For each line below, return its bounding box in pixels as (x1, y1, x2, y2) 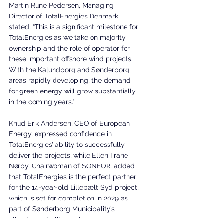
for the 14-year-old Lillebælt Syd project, (9, 183, 141, 192)
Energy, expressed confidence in (9, 130, 114, 138)
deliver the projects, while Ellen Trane (9, 151, 130, 160)
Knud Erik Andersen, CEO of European (9, 119, 132, 127)
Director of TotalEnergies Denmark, (9, 12, 122, 20)
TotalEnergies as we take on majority (9, 34, 127, 42)
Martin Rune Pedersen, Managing (9, 1, 116, 10)
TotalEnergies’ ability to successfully (9, 141, 127, 149)
